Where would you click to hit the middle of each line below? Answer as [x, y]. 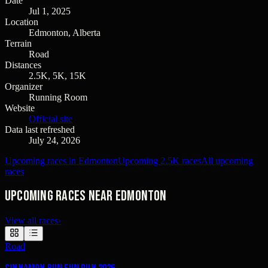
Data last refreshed [40, 130]
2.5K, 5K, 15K [57, 76]
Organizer [24, 87]
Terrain [18, 44]
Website [20, 108]
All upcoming [227, 161]
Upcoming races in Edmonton [61, 161]
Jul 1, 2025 [50, 11]
